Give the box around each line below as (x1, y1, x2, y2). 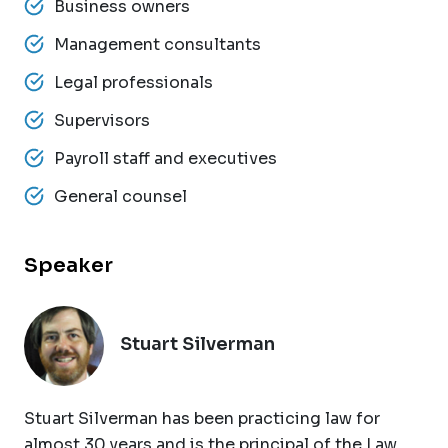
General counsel (54, 185, 187, 207)
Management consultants (54, 33, 261, 55)
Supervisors (54, 109, 150, 131)
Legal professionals (54, 71, 213, 93)
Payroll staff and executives (54, 147, 277, 169)
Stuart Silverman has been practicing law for (24, 407, 380, 429)
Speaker (24, 252, 113, 278)
